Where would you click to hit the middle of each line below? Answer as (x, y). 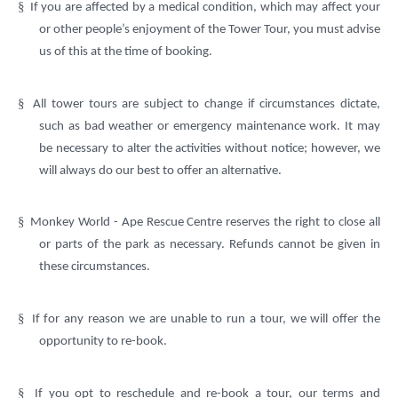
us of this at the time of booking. (126, 52)
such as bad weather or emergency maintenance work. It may (210, 126)
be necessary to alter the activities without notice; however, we (210, 148)
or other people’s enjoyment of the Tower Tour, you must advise (210, 30)
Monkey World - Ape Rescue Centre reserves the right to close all (205, 223)
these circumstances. (95, 267)
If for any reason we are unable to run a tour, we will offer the (206, 319)
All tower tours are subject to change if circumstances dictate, (207, 104)
